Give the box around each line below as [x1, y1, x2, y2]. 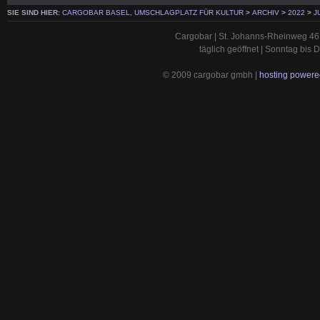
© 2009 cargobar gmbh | [163, 69, 259, 80]
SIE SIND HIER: [7, 9, 62, 17]
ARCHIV [252, 9, 279, 17]
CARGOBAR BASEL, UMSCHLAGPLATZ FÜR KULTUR [62, 9, 244, 17]
